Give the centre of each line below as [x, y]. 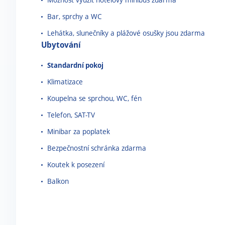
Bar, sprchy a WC [75, 16]
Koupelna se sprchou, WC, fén [94, 98]
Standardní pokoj [75, 65]
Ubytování [61, 45]
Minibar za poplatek [79, 131]
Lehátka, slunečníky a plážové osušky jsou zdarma [126, 33]
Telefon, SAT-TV [71, 115]
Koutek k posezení [76, 164]
